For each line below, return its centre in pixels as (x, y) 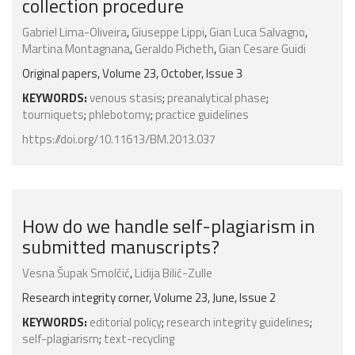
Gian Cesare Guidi (262, 49)
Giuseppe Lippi (168, 32)
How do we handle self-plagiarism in (168, 226)
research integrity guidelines (238, 323)
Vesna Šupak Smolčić (76, 273)
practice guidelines (202, 115)
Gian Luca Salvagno (257, 32)
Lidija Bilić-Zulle (174, 273)
